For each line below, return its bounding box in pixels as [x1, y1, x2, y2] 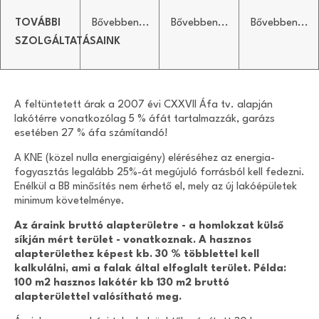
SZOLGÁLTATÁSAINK [15, 36, 120, 47]
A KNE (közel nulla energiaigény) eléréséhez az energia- [14, 153, 275, 164]
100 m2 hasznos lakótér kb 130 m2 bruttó [14, 278, 229, 289]
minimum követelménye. [14, 196, 125, 207]
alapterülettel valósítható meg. [14, 292, 182, 303]
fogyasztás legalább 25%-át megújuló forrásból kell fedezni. [14, 167, 305, 179]
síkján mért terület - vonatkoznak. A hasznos [14, 235, 251, 246]
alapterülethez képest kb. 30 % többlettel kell [14, 249, 259, 261]
